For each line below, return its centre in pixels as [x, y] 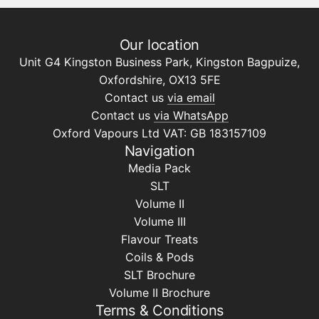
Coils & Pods [159, 257]
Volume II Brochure [159, 293]
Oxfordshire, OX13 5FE [159, 80]
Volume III [159, 222]
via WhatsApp [191, 116]
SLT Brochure [159, 275]
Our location [159, 45]
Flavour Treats [159, 240]
